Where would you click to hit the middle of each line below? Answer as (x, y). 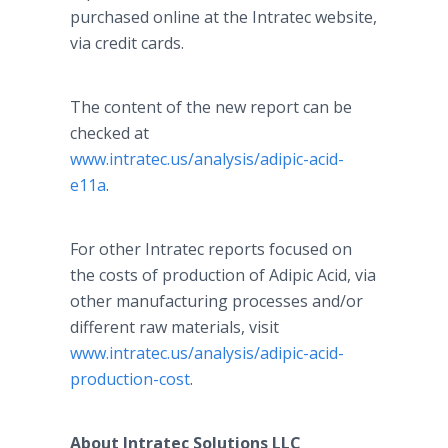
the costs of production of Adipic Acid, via (223, 275)
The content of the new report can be (211, 107)
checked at (109, 133)
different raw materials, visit (174, 327)
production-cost (130, 379)
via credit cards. (127, 43)
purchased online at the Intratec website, (223, 17)
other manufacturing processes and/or (216, 301)
